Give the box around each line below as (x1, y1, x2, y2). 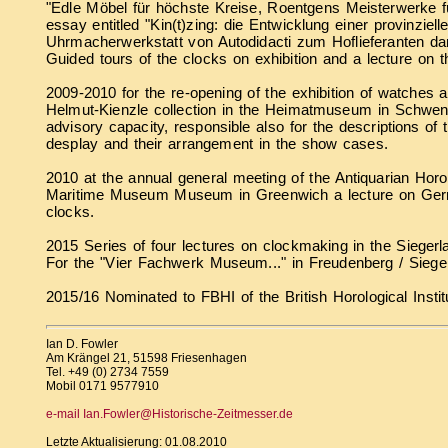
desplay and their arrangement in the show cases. (46, 134, 388, 152)
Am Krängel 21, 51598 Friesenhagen (46, 350, 247, 365)
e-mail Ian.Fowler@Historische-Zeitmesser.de (46, 406, 293, 421)
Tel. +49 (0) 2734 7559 (46, 364, 169, 379)
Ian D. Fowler (46, 336, 118, 351)
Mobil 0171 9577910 (46, 378, 159, 393)
